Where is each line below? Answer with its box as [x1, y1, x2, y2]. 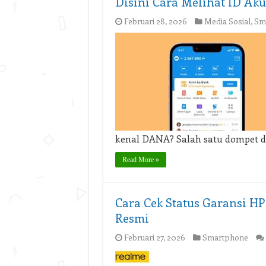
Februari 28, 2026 [123, 15, 187, 27]
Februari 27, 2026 [123, 232, 185, 243]
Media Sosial [204, 15, 251, 27]
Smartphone [202, 232, 248, 243]
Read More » [122, 156, 159, 164]
